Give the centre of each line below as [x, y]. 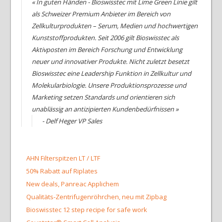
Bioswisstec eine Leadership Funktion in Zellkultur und [111, 73]
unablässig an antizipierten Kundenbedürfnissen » [105, 109]
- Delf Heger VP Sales [72, 121]
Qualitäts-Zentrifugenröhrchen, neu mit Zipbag [96, 197]
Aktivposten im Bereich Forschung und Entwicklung [107, 50]
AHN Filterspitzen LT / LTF [63, 158]
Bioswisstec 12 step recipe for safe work [86, 210]
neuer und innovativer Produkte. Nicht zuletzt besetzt [110, 61]
